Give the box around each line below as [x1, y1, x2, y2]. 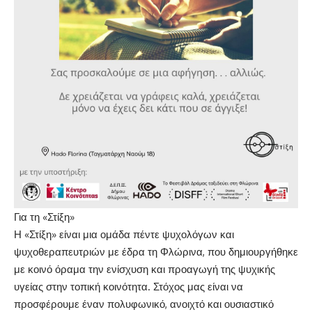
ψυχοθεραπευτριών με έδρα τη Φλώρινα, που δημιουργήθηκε [14, 244, 298, 258]
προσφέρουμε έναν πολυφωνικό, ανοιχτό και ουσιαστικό [14, 297, 274, 311]
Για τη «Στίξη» [14, 210, 75, 224]
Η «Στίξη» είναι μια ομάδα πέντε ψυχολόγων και [14, 227, 234, 241]
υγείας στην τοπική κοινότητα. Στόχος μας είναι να [14, 279, 243, 293]
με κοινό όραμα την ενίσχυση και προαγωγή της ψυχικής [14, 262, 275, 276]
